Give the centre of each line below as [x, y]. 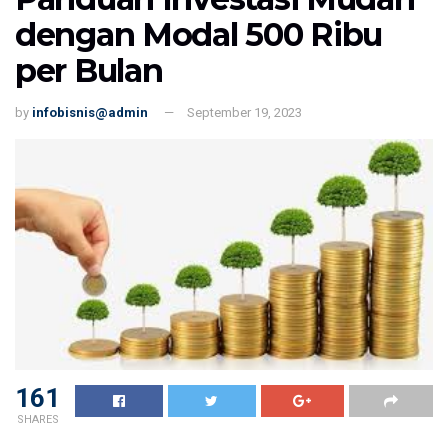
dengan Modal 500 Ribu [199, 35]
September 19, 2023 [244, 112]
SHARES [37, 420]
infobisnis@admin [90, 112]
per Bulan [89, 71]
